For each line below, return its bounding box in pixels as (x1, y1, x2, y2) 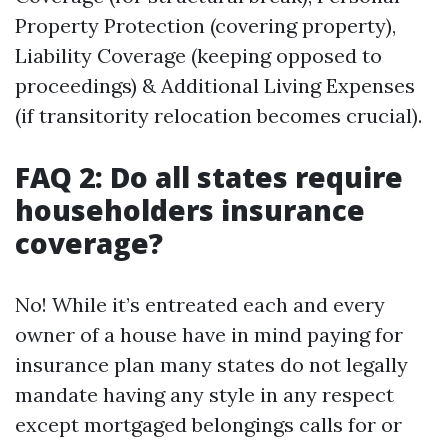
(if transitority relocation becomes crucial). (15, 103, 422, 128)
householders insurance (15, 191, 365, 229)
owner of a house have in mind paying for (15, 322, 403, 347)
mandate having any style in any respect (15, 382, 394, 407)
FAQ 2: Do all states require (15, 158, 403, 196)
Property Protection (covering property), (15, 13, 396, 38)
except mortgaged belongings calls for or (15, 412, 402, 437)
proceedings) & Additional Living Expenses (15, 73, 415, 98)
